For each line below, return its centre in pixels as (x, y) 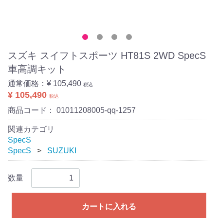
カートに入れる (109, 207)
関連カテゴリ (31, 129)
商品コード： (32, 110)
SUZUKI (62, 151)
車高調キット (37, 69)
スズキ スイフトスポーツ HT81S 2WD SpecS (107, 55)
